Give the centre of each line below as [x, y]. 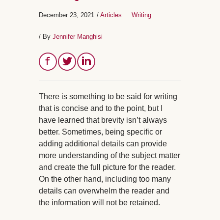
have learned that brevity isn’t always [103, 120]
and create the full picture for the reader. [107, 167]
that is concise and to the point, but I [101, 109]
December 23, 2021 [67, 15]
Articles [112, 15]
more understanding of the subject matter [110, 156]
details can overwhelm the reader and [104, 191]
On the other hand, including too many [105, 179]
